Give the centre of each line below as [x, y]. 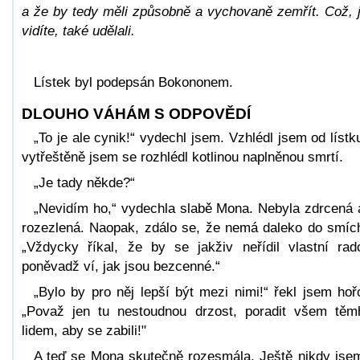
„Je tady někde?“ [84, 182]
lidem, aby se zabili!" [84, 330]
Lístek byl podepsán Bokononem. [133, 82]
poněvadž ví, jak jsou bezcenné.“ [121, 266]
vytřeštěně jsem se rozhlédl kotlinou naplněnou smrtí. [182, 157]
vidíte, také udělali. [78, 31]
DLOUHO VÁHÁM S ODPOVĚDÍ [136, 113]
